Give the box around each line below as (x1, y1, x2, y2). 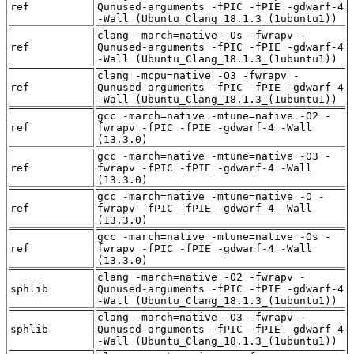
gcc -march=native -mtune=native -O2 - (97, 109, 331, 122)
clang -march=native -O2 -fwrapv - (97, 270, 306, 283)
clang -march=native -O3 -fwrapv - (97, 311, 306, 323)
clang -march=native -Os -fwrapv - (97, 28, 306, 41)
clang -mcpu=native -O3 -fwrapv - (97, 69, 299, 81)
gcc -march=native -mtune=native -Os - (97, 230, 331, 243)
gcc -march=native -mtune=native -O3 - (97, 149, 331, 162)
